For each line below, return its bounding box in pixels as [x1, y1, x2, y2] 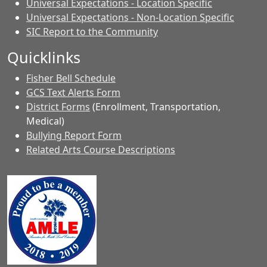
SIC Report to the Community [26, 25, 158, 39]
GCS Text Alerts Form [26, 86, 120, 100]
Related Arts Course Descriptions [26, 143, 175, 157]
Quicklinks [7, 47, 80, 68]
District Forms [26, 100, 90, 114]
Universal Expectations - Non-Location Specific [26, 11, 234, 24]
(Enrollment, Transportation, [90, 100, 221, 114]
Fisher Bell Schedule [26, 72, 116, 85]
